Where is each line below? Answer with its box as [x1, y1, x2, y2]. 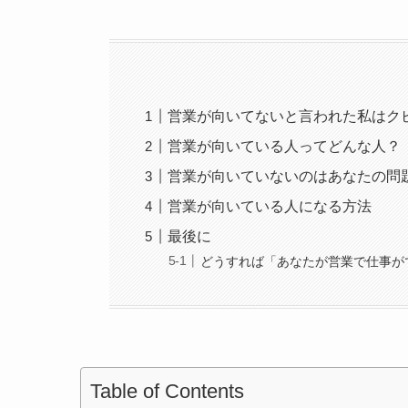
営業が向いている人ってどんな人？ [168, 138, 402, 155]
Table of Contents [90, 379, 244, 403]
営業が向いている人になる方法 [168, 199, 372, 215]
